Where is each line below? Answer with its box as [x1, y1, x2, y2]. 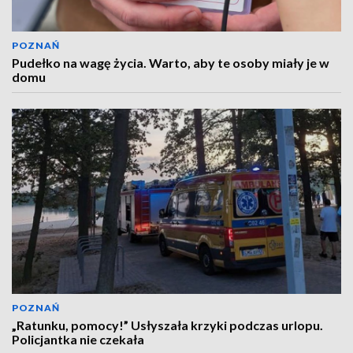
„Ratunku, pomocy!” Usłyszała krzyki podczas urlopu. [12, 318, 323, 333]
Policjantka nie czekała [12, 332, 144, 347]
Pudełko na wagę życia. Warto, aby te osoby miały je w [12, 55, 329, 70]
